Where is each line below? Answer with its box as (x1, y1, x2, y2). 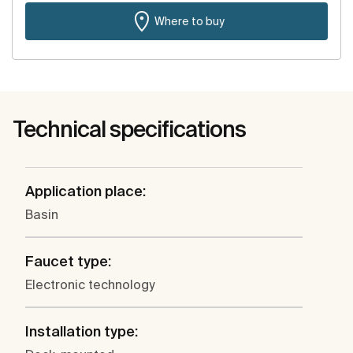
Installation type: (25, 323, 138, 340)
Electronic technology (25, 277, 154, 292)
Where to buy (154, 14, 225, 28)
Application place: (25, 183, 146, 200)
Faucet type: (25, 253, 111, 270)
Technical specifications (13, 117, 246, 142)
